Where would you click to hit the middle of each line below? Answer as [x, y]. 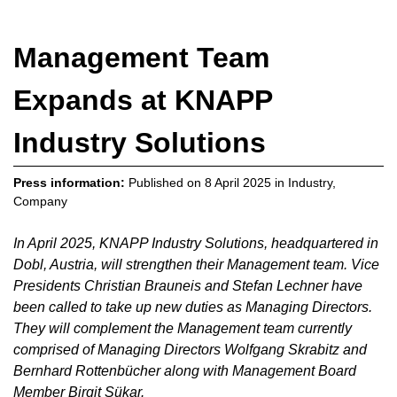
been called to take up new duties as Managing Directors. [193, 307]
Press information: [69, 182]
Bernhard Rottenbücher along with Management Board [185, 370]
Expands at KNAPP [143, 100]
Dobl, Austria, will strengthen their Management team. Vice [196, 264]
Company [40, 201]
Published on [165, 182]
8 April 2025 [238, 182]
